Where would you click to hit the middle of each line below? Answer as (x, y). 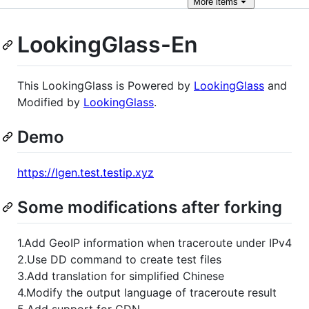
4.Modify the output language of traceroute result (147, 292)
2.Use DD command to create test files (119, 259)
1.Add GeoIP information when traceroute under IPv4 (154, 242)
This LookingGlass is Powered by (106, 85)
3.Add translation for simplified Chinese (121, 276)
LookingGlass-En (108, 44)
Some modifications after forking (150, 207)
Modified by (50, 102)
